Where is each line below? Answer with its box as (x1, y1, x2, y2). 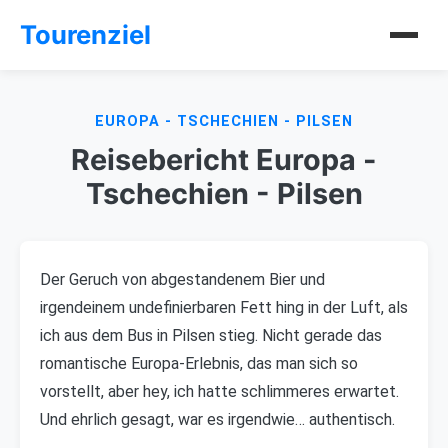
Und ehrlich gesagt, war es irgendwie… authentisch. (40, 410, 395, 429)
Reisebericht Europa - (71, 142, 377, 177)
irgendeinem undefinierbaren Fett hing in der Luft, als (40, 298, 408, 317)
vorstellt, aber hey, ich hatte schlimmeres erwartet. (40, 382, 399, 401)
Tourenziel (20, 19, 151, 50)
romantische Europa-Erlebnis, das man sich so (40, 354, 358, 373)
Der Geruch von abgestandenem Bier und (40, 270, 325, 289)
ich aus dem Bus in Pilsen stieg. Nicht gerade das (40, 326, 382, 345)
